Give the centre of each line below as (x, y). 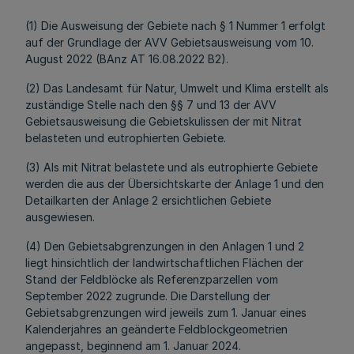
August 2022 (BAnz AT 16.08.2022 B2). (127, 59)
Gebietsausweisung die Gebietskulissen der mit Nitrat (164, 121)
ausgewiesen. (60, 217)
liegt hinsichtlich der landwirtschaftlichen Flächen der (164, 263)
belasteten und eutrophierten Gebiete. (126, 138)
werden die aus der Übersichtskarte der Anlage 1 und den (175, 184)
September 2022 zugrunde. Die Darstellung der (148, 296)
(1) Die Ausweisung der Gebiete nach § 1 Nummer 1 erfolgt (175, 26)
